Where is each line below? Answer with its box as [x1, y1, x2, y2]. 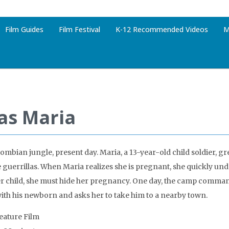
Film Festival [59, 25, 100, 34]
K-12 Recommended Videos [116, 25, 208, 34]
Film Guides [5, 25, 43, 34]
